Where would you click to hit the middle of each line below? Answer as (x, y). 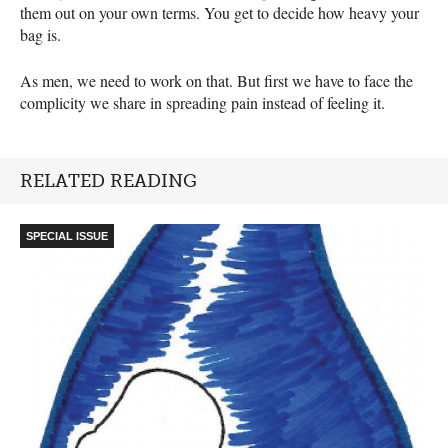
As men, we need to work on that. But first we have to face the (216, 81)
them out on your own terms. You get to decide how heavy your (219, 13)
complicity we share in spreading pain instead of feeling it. (202, 103)
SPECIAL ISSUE (67, 236)
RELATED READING (108, 181)
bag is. (40, 35)
